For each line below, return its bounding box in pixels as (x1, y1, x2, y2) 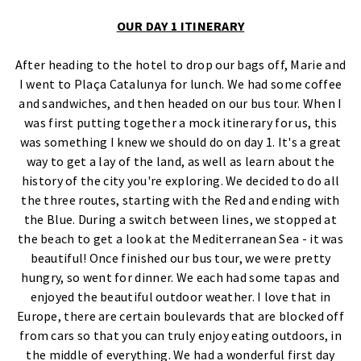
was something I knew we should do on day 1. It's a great (19, 133, 342, 150)
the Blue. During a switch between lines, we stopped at (23, 210, 338, 227)
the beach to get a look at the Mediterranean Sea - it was (17, 230, 344, 247)
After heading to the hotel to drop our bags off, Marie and (15, 56, 346, 73)
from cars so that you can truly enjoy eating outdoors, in (19, 326, 342, 343)
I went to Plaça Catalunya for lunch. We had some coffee (19, 75, 342, 92)
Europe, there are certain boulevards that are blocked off (16, 307, 345, 324)
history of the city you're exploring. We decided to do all (21, 172, 340, 189)
